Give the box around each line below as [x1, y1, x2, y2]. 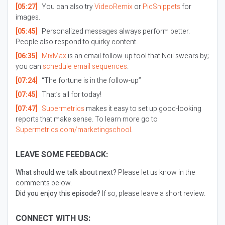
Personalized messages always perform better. [40, 26, 190, 37]
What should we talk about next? [16, 167, 117, 178]
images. [16, 12, 40, 23]
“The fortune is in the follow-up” [40, 75, 141, 86]
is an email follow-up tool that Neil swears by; [66, 51, 209, 61]
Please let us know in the [117, 167, 195, 178]
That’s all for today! [40, 89, 101, 100]
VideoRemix [94, 2, 133, 12]
